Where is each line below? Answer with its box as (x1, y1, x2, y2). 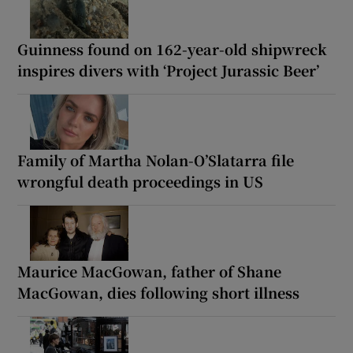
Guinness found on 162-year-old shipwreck (17, 39, 328, 60)
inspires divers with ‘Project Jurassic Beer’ (17, 60, 320, 81)
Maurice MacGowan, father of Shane (17, 261, 282, 282)
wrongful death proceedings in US (17, 171, 264, 192)
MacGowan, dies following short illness (17, 282, 300, 303)
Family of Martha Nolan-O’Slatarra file (17, 150, 295, 171)
